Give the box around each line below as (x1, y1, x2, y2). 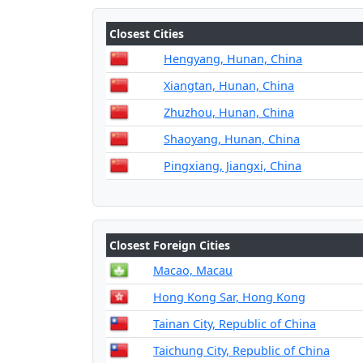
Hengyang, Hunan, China (164, 51, 302, 66)
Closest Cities (109, 26, 184, 41)
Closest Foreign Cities (109, 237, 230, 253)
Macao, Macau (153, 263, 233, 278)
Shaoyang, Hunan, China (164, 131, 300, 147)
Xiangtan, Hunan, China (164, 78, 294, 93)
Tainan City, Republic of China (153, 316, 316, 331)
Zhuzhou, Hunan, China (164, 105, 294, 120)
